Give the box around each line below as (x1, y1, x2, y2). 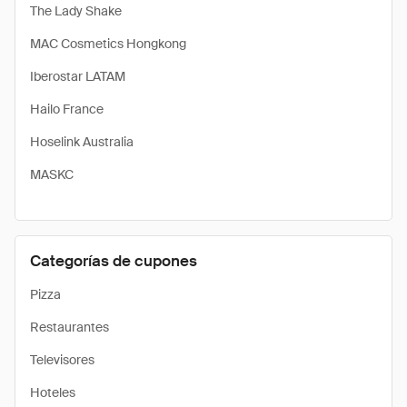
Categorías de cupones (30, 251, 197, 271)
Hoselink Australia (30, 134, 134, 150)
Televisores (30, 352, 94, 368)
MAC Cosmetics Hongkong (30, 35, 186, 52)
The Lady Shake (30, 3, 122, 19)
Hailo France (30, 101, 104, 117)
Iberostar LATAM (30, 68, 125, 84)
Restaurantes (30, 319, 109, 335)
